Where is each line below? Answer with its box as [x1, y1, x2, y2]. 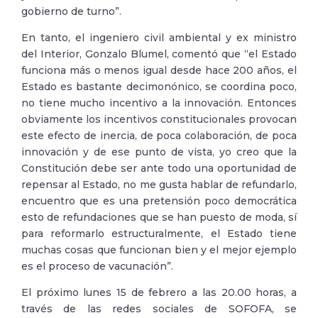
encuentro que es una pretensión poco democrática [21, 194, 297, 207]
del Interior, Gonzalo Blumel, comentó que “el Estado [21, 48, 297, 60]
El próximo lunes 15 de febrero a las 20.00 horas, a [21, 286, 297, 299]
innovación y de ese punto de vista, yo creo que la [21, 146, 297, 158]
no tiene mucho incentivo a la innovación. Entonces [21, 97, 297, 109]
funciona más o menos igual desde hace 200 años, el [21, 64, 297, 77]
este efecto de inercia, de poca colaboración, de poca [21, 129, 297, 142]
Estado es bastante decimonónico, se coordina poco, [21, 80, 297, 93]
